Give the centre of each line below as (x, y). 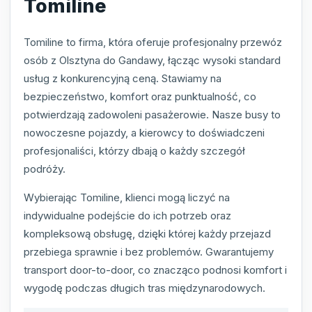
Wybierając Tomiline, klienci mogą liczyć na (127, 197)
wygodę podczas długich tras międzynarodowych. (145, 288)
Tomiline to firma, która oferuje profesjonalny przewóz (153, 42)
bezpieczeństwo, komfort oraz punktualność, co (140, 96)
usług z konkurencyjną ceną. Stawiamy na (123, 78)
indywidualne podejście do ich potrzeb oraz (127, 215)
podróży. (45, 169)
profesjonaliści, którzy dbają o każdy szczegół (134, 150)
